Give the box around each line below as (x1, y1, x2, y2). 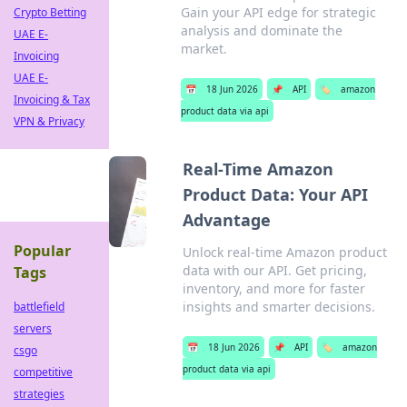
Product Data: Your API (182, 184, 368, 205)
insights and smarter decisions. (182, 298, 375, 315)
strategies (14, 386, 65, 402)
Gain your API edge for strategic (181, 4, 377, 21)
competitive (14, 364, 73, 380)
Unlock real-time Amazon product (182, 243, 387, 261)
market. (181, 40, 228, 57)
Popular (14, 241, 71, 261)
